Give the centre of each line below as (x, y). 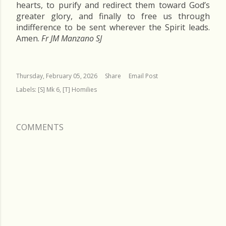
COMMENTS (40, 127)
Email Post (143, 76)
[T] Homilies (80, 90)
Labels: (26, 90)
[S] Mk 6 (49, 90)
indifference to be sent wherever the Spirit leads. (113, 27)
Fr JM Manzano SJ (72, 38)
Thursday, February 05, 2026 (57, 76)
